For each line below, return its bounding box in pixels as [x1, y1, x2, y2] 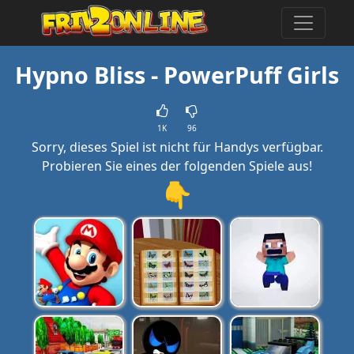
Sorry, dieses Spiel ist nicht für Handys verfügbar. [31, 138, 323, 156]
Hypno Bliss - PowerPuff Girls [15, 59, 339, 90]
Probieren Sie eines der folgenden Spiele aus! [42, 157, 312, 175]
